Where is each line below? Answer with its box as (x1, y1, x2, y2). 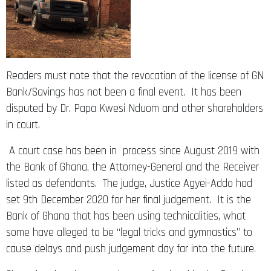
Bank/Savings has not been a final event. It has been (6, 85, 241, 99)
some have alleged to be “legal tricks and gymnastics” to (6, 225, 252, 240)
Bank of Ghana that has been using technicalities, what (6, 209, 246, 223)
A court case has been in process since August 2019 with (6, 143, 260, 158)
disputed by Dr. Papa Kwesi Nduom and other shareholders (6, 101, 263, 116)
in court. (6, 117, 40, 132)
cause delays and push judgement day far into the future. (6, 241, 256, 256)
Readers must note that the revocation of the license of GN (6, 68, 264, 83)
